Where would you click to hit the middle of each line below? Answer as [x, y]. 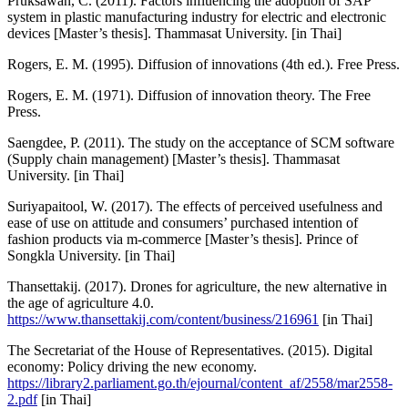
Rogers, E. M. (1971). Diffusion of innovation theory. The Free [189, 95]
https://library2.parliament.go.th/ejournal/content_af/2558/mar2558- [200, 382]
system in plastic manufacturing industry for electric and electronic [197, 16]
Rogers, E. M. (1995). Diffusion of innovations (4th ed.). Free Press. [204, 64]
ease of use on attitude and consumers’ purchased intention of [183, 222]
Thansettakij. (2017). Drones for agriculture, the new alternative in [197, 286]
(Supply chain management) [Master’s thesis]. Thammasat [173, 158]
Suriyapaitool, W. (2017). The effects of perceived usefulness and [195, 206]
